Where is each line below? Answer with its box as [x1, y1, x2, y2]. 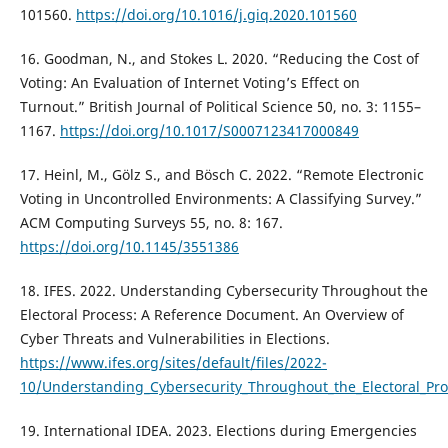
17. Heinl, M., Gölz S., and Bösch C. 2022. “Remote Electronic [19, 164, 424, 184]
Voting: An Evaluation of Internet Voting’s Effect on [19, 72, 360, 92]
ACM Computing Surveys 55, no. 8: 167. [19, 212, 283, 232]
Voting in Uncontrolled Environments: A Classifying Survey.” [19, 188, 422, 208]
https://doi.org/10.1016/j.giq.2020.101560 [75, 4, 357, 24]
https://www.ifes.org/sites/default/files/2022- [19, 352, 327, 372]
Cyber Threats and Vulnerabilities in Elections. [19, 328, 330, 348]
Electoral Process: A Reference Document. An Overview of [19, 304, 404, 324]
